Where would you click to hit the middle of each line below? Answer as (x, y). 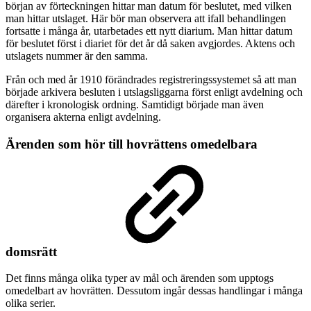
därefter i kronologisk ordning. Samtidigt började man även (135, 104)
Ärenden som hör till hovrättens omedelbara (132, 144)
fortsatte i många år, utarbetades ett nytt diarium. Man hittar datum (149, 31)
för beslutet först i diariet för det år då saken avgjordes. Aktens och (150, 43)
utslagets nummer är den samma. (77, 56)
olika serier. (31, 303)
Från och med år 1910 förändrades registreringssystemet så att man (151, 79)
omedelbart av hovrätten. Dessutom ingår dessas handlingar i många (154, 291)
